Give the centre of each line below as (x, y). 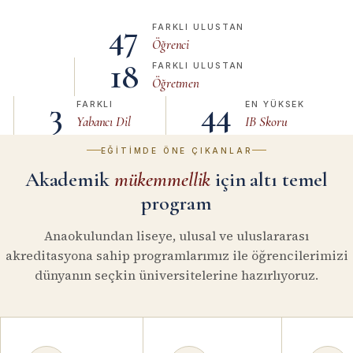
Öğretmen (176, 83)
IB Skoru (266, 122)
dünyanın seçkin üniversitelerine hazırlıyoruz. (176, 275)
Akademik (69, 179)
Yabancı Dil (103, 122)
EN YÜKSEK (275, 104)
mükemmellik (162, 179)
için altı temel (269, 179)
